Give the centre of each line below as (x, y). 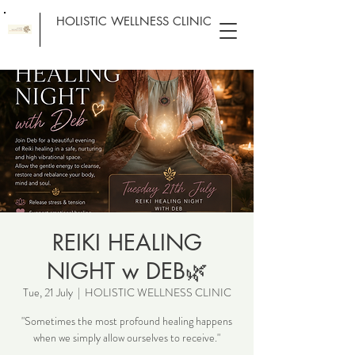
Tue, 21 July (48, 292)
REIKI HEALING (127, 242)
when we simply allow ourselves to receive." (127, 338)
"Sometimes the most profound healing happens (127, 321)
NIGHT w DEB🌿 (127, 271)
